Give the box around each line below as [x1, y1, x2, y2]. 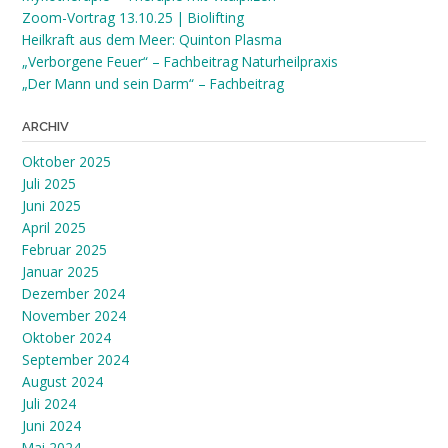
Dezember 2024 [22, 284, 125, 304]
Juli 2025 [22, 174, 76, 194]
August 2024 [22, 372, 103, 392]
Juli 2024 [22, 394, 76, 414]
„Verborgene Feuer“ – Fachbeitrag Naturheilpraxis [22, 52, 338, 72]
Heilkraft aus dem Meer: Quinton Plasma [22, 30, 282, 50]
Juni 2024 [22, 416, 81, 436]
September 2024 [22, 350, 129, 370]
